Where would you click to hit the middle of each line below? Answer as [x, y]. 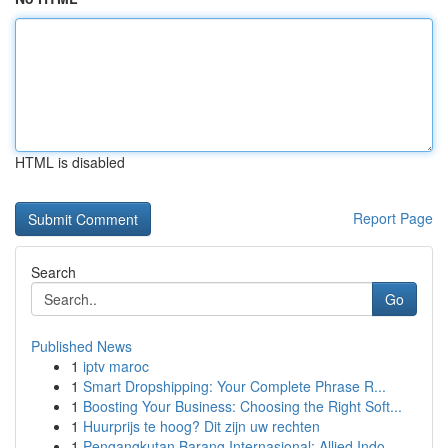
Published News [81, 346]
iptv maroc [116, 366]
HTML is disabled [70, 162]
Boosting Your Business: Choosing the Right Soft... [242, 406]
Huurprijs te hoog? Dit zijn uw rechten [201, 426]
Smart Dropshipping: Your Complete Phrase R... [234, 386]
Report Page [393, 218]
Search [53, 272]
